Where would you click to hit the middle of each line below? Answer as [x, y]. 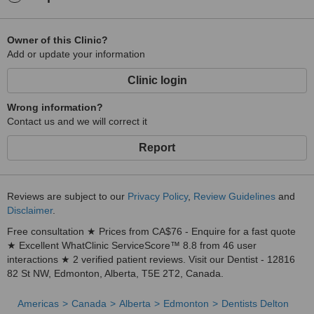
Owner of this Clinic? [57, 40]
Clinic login [157, 80]
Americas [38, 303]
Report [157, 148]
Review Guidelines [234, 196]
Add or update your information [76, 54]
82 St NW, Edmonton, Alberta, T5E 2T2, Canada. [115, 273]
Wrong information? [55, 107]
